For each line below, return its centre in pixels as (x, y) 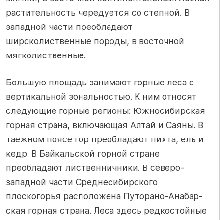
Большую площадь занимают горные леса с (100, 82)
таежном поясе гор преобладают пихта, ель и (105, 139)
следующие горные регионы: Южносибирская (106, 111)
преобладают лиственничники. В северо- (95, 168)
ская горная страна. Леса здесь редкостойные (106, 211)
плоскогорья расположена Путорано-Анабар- (104, 196)
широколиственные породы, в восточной (95, 41)
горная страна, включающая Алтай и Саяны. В (105, 125)
